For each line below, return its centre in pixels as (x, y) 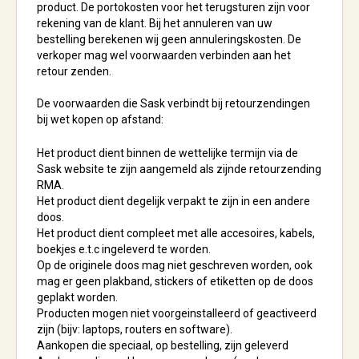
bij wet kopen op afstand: (100, 119)
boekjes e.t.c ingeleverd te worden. (124, 249)
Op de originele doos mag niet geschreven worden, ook (175, 265)
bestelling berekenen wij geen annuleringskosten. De (169, 39)
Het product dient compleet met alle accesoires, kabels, (176, 233)
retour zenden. (74, 71)
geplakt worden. (77, 297)
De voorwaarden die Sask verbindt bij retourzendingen (173, 103)
